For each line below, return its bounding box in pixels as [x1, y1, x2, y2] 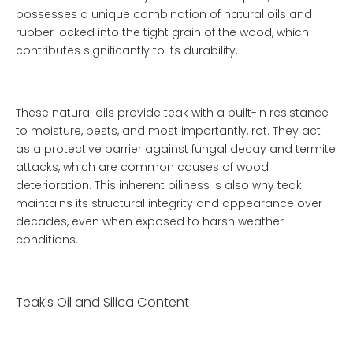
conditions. [16, 232, 78, 247]
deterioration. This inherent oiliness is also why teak [16, 177, 302, 193]
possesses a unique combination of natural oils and [16, 6, 312, 22]
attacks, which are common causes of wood [16, 159, 269, 175]
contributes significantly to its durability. [16, 43, 238, 58]
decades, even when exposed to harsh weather [16, 214, 284, 229]
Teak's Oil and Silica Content [16, 293, 189, 311]
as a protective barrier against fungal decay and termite [16, 141, 336, 157]
